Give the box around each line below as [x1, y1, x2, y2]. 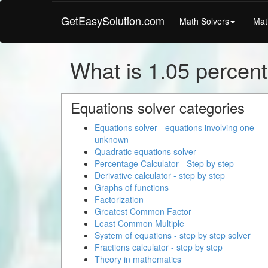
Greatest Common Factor [95, 205, 191, 217]
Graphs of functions [95, 181, 169, 193]
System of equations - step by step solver [95, 229, 251, 241]
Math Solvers [179, 14, 229, 27]
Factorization [95, 193, 144, 205]
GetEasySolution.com [61, 13, 165, 28]
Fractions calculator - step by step [95, 241, 223, 253]
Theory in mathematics [95, 253, 181, 265]
